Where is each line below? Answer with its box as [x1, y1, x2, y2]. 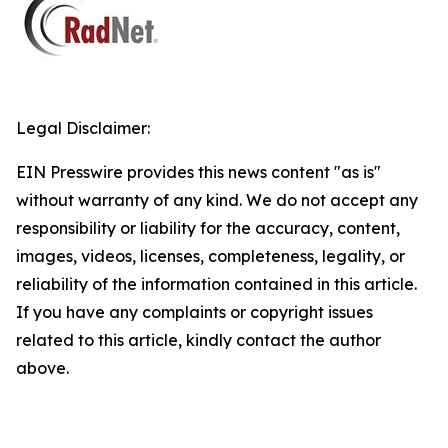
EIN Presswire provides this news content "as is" [16, 162, 381, 182]
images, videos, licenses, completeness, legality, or [16, 246, 405, 266]
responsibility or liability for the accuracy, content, [16, 218, 400, 238]
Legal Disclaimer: [16, 118, 150, 138]
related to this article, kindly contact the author [16, 330, 381, 350]
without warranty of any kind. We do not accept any [16, 190, 418, 210]
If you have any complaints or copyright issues [16, 302, 373, 322]
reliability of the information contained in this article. [16, 274, 417, 294]
